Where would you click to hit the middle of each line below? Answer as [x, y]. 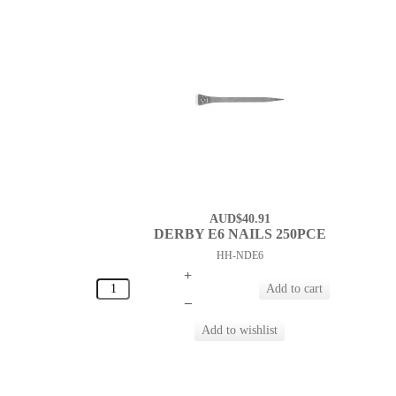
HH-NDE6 [240, 256]
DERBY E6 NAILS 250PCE [240, 234]
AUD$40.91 [240, 219]
